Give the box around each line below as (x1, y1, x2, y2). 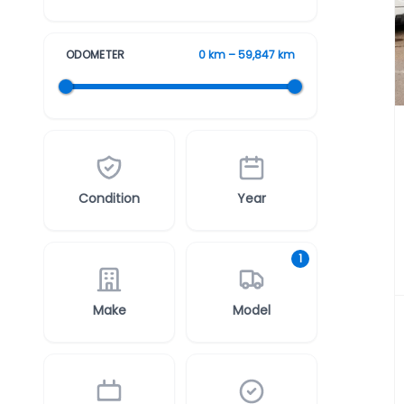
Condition (78, 189, 140, 207)
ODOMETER (66, 47, 125, 62)
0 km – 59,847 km (198, 47, 295, 62)
